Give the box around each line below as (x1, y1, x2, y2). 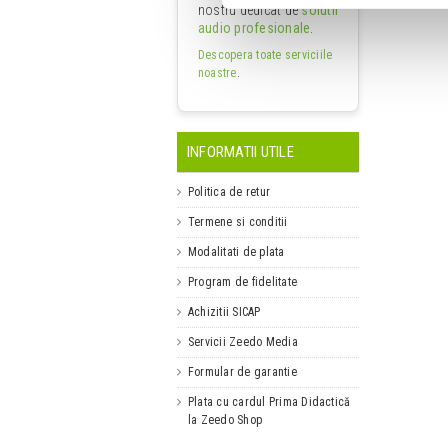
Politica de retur (188, 184, 271, 199)
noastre (198, 65, 237, 80)
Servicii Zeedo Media (188, 334, 298, 349)
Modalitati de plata (188, 244, 285, 259)
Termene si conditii (188, 214, 288, 229)
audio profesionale (198, 19, 311, 36)
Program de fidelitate (188, 274, 298, 289)
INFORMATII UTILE (187, 142, 294, 161)
